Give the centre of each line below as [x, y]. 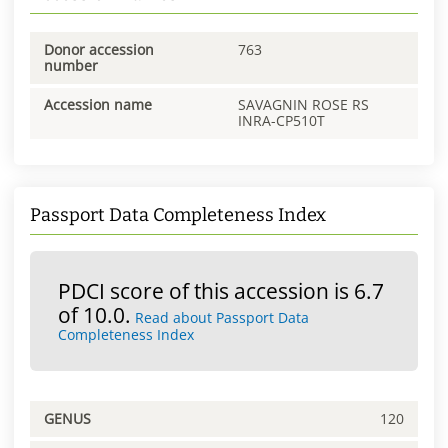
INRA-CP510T [281, 121]
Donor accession [99, 49]
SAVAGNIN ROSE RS [303, 105]
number [71, 65]
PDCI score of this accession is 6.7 [221, 291]
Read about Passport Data [222, 318]
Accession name [98, 105]
